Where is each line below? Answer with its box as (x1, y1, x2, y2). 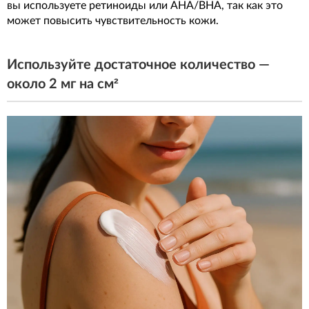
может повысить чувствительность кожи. (7, 14, 219, 26)
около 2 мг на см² (7, 77, 119, 91)
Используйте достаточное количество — (7, 57, 270, 72)
